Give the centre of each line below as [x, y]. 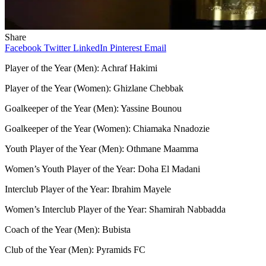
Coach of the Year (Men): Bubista [68, 229]
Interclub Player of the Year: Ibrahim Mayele [88, 189]
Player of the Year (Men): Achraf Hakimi [81, 68]
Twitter [57, 47]
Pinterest [126, 47]
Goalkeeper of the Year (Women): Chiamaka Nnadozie [107, 128]
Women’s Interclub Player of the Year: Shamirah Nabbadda [115, 209]
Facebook [23, 47]
